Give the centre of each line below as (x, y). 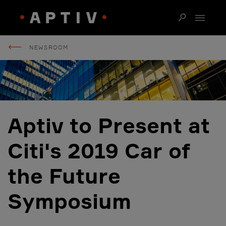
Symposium (69, 201)
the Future (64, 176)
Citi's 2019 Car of (99, 151)
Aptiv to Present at (109, 125)
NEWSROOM (49, 47)
